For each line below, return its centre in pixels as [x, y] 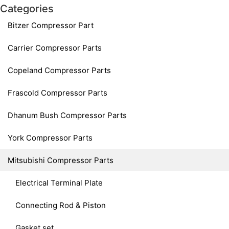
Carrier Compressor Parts [55, 48]
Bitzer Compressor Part [51, 25]
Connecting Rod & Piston [61, 205]
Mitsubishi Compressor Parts [61, 160]
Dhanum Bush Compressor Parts [67, 115]
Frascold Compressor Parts [58, 93]
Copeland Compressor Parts [59, 70]
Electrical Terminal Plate [59, 182]
